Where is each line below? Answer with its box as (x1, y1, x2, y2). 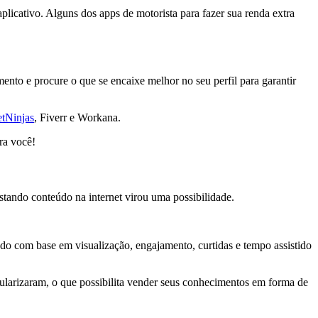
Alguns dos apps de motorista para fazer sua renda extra (45, 6, 295, 19)
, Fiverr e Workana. (34, 111, 121, 124)
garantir (262, 75, 296, 87)
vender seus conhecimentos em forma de (127, 275, 308, 288)
